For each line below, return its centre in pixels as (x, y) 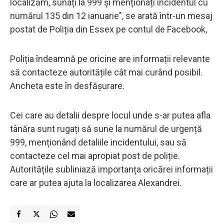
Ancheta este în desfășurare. (69, 85)
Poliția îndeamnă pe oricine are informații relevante (110, 58)
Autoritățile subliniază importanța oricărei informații (111, 169)
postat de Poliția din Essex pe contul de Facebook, (110, 29)
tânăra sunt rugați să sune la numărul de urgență (106, 128)
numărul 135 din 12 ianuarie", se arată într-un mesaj (111, 15)
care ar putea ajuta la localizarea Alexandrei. (96, 182)
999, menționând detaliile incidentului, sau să (98, 142)
